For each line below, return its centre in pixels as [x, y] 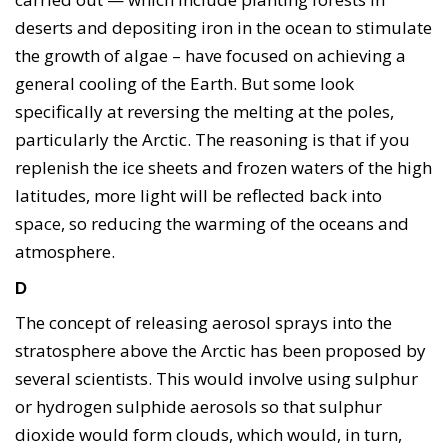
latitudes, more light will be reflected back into [198, 195]
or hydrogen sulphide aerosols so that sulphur [198, 406]
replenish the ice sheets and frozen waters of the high [223, 167]
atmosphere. [65, 251]
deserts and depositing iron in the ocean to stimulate [223, 27]
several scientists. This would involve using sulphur [216, 378]
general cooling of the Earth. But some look [184, 83]
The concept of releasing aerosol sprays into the [203, 322]
